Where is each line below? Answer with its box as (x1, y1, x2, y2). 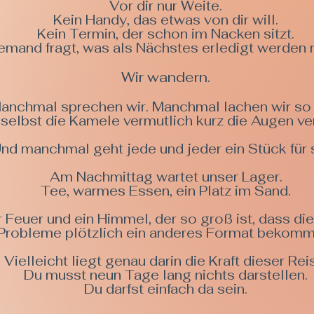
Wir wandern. (121, 68, 210, 86)
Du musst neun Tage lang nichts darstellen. (24, 266, 308, 284)
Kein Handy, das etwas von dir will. (53, 11, 278, 29)
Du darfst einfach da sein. (84, 280, 247, 298)
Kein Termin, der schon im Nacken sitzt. (37, 25, 294, 43)
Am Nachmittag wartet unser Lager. (49, 168, 282, 186)
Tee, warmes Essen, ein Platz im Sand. (41, 182, 291, 200)
